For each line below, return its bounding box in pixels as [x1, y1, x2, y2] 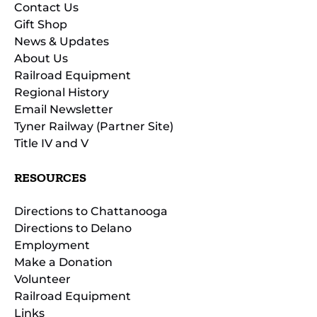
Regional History [14, 85, 109, 99]
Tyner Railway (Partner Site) [14, 119, 173, 133]
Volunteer [14, 272, 71, 286]
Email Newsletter [14, 102, 113, 116]
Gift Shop [14, 17, 67, 31]
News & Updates [14, 34, 109, 48]
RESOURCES [14, 169, 86, 185]
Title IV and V [14, 136, 88, 150]
